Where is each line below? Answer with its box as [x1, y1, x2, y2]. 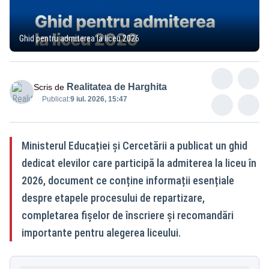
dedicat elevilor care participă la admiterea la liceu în [22, 156, 256, 169]
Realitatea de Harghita [67, 81, 167, 92]
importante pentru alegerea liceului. [22, 226, 181, 239]
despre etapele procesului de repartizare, [22, 191, 205, 204]
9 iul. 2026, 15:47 [70, 94, 127, 103]
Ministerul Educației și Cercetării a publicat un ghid [22, 139, 247, 152]
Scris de [34, 82, 64, 92]
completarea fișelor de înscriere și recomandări [22, 208, 234, 222]
